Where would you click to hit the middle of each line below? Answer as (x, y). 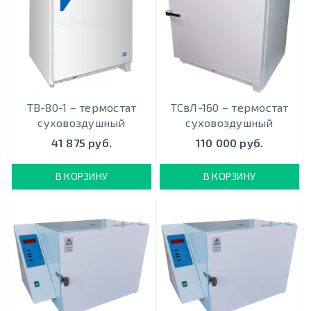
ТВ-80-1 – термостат (82, 107)
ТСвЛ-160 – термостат (229, 107)
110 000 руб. (229, 143)
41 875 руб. (82, 143)
